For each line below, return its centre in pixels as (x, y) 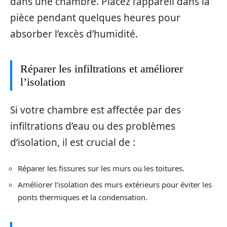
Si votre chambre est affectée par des (96, 110)
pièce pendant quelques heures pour (95, 17)
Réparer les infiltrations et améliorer (102, 68)
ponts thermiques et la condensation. (83, 197)
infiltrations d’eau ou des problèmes (93, 126)
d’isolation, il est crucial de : (73, 143)
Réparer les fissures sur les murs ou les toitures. (101, 168)
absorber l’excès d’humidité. (74, 34)
